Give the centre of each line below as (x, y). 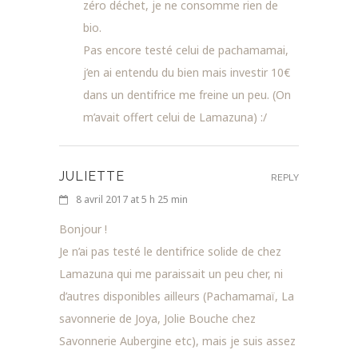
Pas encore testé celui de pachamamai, (186, 50)
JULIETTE (92, 176)
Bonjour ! (83, 229)
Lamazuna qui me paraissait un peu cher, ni (171, 273)
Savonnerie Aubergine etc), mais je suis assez (177, 340)
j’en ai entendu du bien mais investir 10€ (187, 72)
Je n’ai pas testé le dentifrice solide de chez (170, 251)
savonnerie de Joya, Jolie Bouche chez (157, 318)
